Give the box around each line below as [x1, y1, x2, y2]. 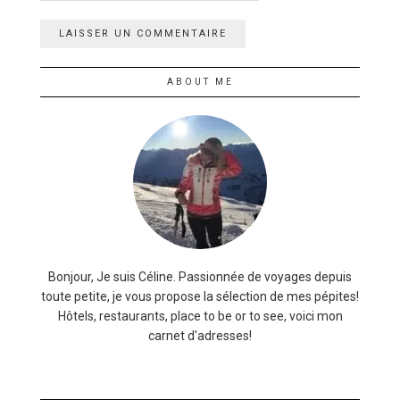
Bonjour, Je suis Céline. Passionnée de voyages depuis [48, 269, 352, 284]
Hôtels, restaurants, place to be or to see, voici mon [57, 308, 343, 323]
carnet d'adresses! [148, 328, 252, 343]
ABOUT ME [166, 76, 234, 87]
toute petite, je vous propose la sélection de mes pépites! [41, 288, 359, 304]
